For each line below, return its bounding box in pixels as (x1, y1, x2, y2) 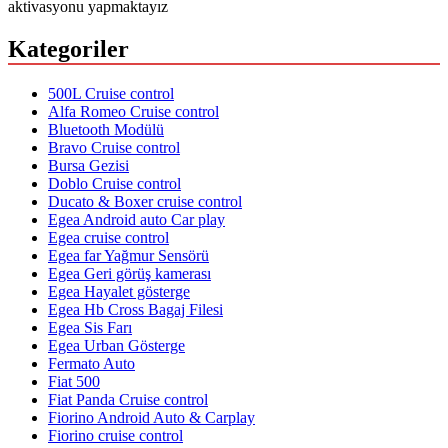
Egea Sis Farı (48, 318, 132, 336)
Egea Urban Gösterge (48, 336, 185, 354)
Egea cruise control (48, 228, 169, 246)
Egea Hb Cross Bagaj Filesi (48, 300, 223, 318)
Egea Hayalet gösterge (48, 282, 190, 300)
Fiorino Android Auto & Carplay (48, 408, 255, 426)
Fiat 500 (48, 372, 100, 390)
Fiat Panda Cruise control (48, 390, 208, 408)
